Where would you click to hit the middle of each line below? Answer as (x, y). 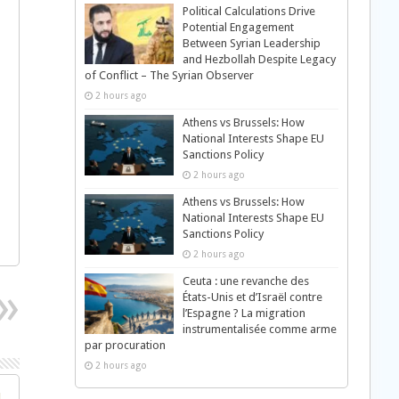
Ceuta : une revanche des (245, 281)
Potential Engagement (238, 27)
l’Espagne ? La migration (244, 313)
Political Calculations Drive (248, 11)
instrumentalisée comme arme (259, 329)
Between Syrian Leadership (251, 43)
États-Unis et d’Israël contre (252, 297)
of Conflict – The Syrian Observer (169, 75)
